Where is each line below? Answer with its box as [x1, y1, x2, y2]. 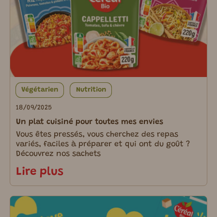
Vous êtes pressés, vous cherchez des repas [16, 131, 178, 139]
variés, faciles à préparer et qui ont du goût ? [16, 140, 190, 149]
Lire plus [16, 166, 63, 178]
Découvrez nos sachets [16, 150, 101, 158]
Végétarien [21, 87, 59, 94]
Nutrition [76, 87, 106, 94]
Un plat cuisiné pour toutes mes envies [16, 118, 163, 126]
